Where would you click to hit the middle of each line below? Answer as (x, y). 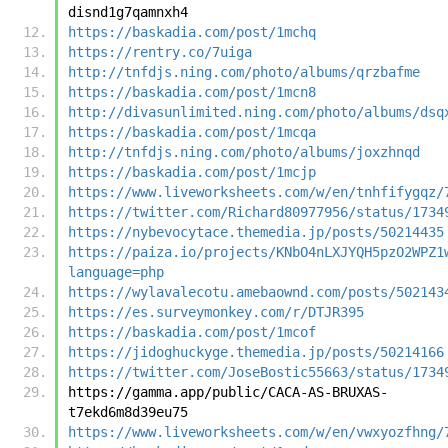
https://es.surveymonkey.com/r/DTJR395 (216, 311)
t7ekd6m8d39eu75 (128, 411)
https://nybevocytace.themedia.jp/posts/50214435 (256, 231)
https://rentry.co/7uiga (160, 51)
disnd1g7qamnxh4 (128, 11)
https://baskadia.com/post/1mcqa (192, 131)
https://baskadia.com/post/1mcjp (192, 171)
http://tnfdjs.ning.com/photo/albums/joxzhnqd (244, 151)
